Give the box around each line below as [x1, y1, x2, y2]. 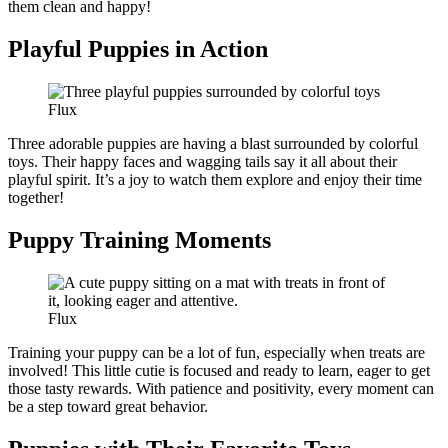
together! [8, 189, 64, 207]
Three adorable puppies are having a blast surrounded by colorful [8, 135, 418, 153]
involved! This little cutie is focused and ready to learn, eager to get [8, 361, 430, 379]
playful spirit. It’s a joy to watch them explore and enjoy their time [8, 171, 422, 189]
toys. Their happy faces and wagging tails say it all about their [8, 153, 397, 171]
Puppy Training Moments [8, 226, 271, 253]
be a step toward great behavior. [8, 397, 208, 415]
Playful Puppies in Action [8, 36, 268, 63]
